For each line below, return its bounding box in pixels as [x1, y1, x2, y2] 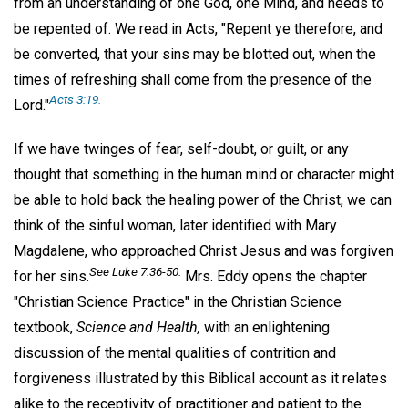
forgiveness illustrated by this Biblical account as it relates [14, 370, 387, 388]
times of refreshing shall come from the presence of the [14, 70, 372, 88]
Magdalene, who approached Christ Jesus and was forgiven [14, 242, 393, 260]
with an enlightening [200, 319, 330, 337]
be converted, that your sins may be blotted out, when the [14, 45, 376, 63]
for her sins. [14, 268, 89, 286]
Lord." [14, 96, 49, 114]
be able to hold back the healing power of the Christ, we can [14, 191, 392, 209]
